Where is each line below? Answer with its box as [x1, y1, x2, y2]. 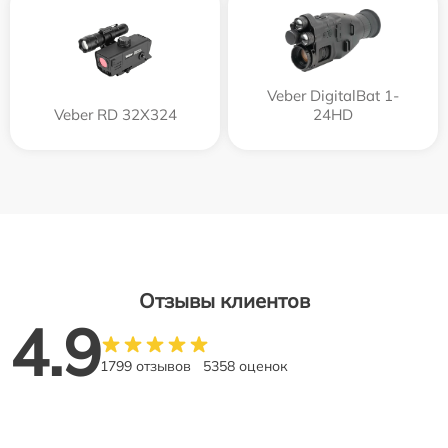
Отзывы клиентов [138, 287, 310, 313]
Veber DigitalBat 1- [267, 85, 399, 105]
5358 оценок [203, 356, 288, 375]
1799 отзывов [100, 356, 191, 375]
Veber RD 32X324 [53, 104, 177, 124]
